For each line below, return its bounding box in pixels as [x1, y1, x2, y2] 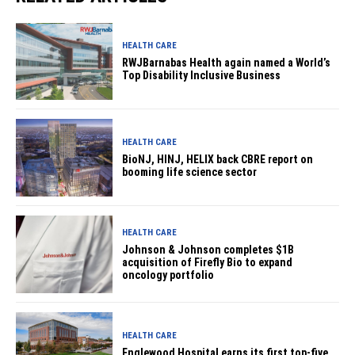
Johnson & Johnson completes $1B [122, 242, 295, 256]
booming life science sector [122, 165, 258, 178]
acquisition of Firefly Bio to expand [122, 255, 293, 269]
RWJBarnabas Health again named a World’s [122, 55, 331, 69]
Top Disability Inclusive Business [122, 68, 281, 82]
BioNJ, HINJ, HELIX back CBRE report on [122, 152, 314, 166]
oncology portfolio [122, 268, 215, 281]
